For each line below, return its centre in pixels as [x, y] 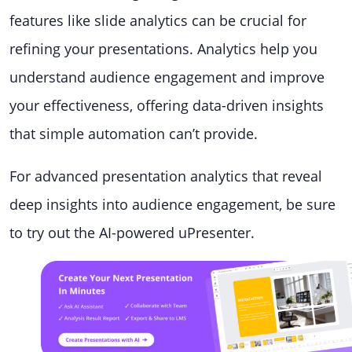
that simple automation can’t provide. [137, 134]
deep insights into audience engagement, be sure [172, 205]
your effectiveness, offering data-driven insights [167, 106]
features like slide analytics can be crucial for [158, 21]
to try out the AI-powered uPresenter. [132, 233]
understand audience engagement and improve [167, 77]
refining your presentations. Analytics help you [163, 49]
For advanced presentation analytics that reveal [166, 176]
